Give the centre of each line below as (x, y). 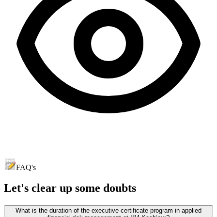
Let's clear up (38, 188)
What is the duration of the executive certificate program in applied (108, 210)
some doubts (104, 188)
